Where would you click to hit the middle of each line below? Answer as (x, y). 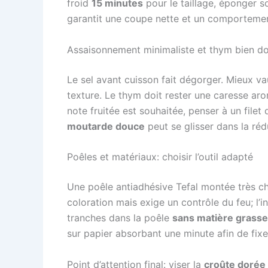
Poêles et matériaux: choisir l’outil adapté (160, 157)
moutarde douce (106, 126)
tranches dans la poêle (120, 218)
